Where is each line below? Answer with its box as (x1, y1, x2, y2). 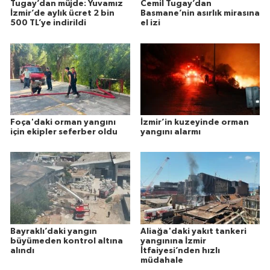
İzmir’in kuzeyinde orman (140, 118, 249, 127)
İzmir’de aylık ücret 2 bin (10, 9, 115, 18)
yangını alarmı (140, 127, 201, 136)
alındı (10, 246, 34, 255)
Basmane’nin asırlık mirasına (140, 9, 260, 18)
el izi (140, 19, 160, 28)
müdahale (140, 256, 183, 265)
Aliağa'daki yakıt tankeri (140, 227, 246, 236)
